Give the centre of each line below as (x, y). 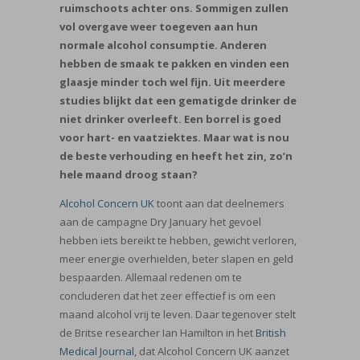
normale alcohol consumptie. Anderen (163, 45)
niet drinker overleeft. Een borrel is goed (170, 119)
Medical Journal (97, 351)
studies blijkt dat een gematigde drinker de (178, 100)
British (271, 332)
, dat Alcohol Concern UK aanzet (212, 351)
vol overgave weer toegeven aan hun (159, 26)
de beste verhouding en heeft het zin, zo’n (176, 155)
